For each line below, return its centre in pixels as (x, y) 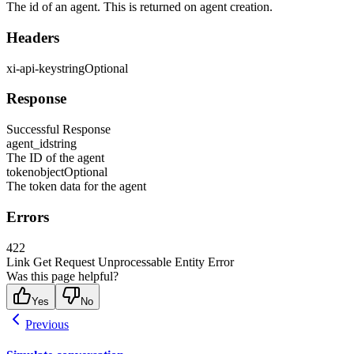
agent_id (28, 144)
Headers (33, 37)
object (49, 172)
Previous (47, 324)
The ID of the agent (55, 158)
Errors (28, 217)
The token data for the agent (76, 186)
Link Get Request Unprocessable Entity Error (120, 262)
